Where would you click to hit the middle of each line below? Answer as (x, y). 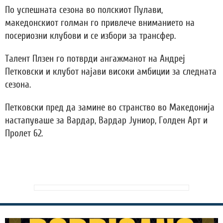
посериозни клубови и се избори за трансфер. (90, 36)
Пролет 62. (24, 133)
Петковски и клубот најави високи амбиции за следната (111, 71)
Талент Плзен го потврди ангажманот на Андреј (95, 58)
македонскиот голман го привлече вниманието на (100, 23)
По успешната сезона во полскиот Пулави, (84, 10)
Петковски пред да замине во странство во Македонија (110, 107)
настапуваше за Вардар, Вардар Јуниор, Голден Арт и (106, 120)
